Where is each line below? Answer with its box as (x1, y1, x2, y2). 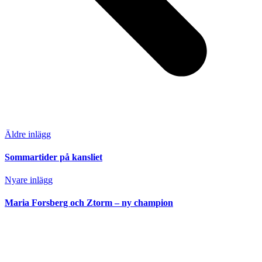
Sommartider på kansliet (5, 151, 102, 162)
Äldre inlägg (5, 129, 51, 139)
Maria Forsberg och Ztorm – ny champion (5, 198, 173, 208)
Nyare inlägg (5, 175, 53, 185)
